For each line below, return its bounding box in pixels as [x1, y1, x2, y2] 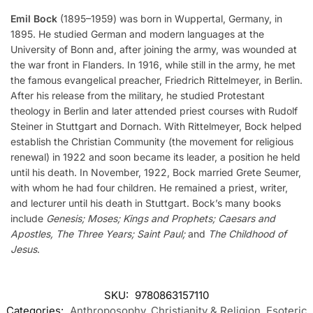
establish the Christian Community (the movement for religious [10, 136, 293, 148]
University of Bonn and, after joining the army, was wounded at [10, 43, 297, 56]
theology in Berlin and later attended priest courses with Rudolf [10, 105, 298, 117]
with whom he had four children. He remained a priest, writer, [10, 182, 288, 194]
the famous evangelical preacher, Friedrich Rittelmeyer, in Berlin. [10, 74, 303, 87]
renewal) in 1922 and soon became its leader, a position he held [10, 151, 300, 163]
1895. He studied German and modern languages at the [10, 28, 264, 41]
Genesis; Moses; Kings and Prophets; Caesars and [46, 212, 275, 225]
